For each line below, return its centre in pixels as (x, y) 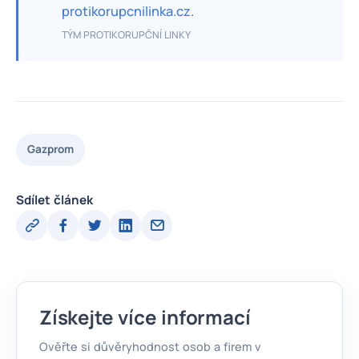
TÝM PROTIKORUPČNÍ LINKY (126, 35)
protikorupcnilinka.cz (126, 11)
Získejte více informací (145, 317)
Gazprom (50, 149)
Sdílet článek (54, 200)
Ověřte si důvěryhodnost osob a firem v (150, 346)
